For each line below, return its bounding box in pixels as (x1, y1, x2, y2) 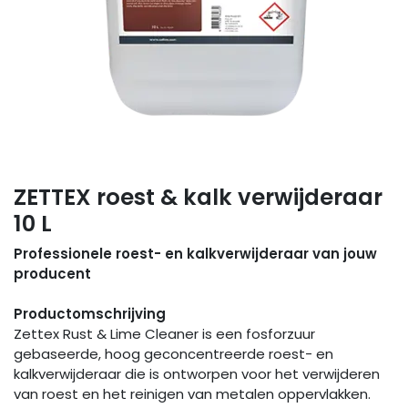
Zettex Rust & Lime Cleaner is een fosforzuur (14, 324, 315, 344)
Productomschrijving (14, 304, 166, 324)
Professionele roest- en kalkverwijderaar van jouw (14, 244, 377, 264)
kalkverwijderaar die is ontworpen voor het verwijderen (14, 364, 380, 384)
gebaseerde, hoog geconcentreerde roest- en (14, 344, 333, 364)
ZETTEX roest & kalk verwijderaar (14, 181, 382, 214)
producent (14, 264, 91, 284)
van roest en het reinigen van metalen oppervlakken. (14, 384, 371, 404)
